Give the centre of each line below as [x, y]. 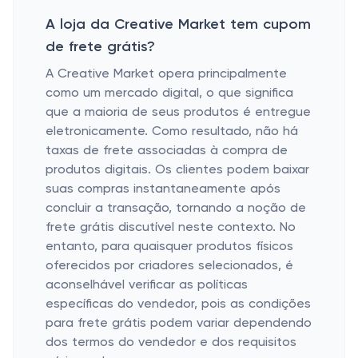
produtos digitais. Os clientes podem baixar [177, 170]
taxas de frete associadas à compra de [167, 151]
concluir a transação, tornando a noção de [176, 209]
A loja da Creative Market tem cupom [178, 25]
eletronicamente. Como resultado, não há [172, 132]
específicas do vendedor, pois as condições [178, 304]
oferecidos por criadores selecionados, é [169, 266]
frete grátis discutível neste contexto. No [171, 228]
